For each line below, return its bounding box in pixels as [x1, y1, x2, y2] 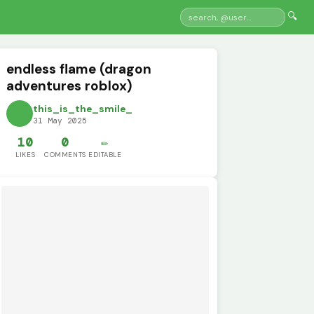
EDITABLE [88, 150, 122, 160]
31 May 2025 [33, 116, 88, 126]
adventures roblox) [6, 76, 133, 95]
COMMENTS [44, 150, 86, 160]
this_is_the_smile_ [33, 103, 133, 116]
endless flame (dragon [6, 60, 152, 78]
